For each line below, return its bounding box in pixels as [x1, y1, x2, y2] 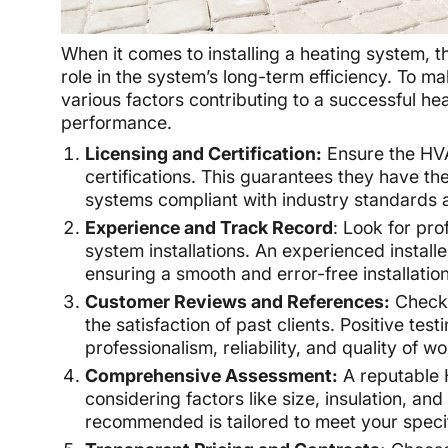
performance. [61, 111, 173, 133]
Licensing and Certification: [85, 142, 323, 164]
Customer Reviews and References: [85, 290, 391, 312]
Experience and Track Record [85, 216, 334, 238]
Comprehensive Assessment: [85, 364, 339, 386]
